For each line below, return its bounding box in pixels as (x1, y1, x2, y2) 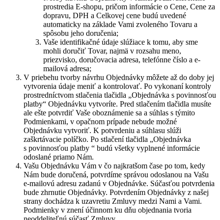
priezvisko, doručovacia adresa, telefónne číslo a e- (43, 55, 200, 64)
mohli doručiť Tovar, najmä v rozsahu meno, (43, 47, 181, 55)
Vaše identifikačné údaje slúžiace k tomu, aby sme (43, 38, 198, 46)
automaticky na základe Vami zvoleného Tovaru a (43, 20, 197, 28)
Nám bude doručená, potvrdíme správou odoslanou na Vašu (24, 170, 209, 179)
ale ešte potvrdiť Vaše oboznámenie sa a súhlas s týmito (24, 109, 195, 117)
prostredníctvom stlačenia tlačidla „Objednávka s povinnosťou (24, 91, 216, 99)
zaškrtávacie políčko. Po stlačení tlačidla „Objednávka (24, 135, 191, 143)
